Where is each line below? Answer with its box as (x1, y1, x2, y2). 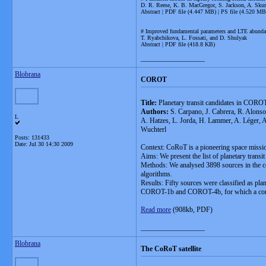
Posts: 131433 (15, 134, 49, 141)
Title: (141, 99, 157, 107)
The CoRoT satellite (141, 245, 201, 253)
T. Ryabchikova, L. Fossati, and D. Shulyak (141, 34, 247, 41)
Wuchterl (141, 125, 166, 134)
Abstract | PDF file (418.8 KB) (141, 41, 215, 47)
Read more (141, 205, 171, 214)
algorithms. (141, 170, 172, 178)
